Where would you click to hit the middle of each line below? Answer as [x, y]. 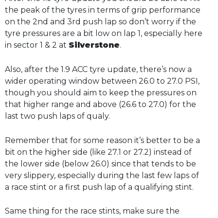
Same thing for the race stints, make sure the [92, 211]
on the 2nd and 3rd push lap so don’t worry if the [100, 22]
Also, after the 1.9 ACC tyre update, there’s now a [98, 69]
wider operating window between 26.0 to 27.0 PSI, [102, 81]
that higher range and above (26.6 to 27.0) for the [100, 104]
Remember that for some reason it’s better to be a [102, 140]
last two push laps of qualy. [57, 116]
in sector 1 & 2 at [37, 45]
